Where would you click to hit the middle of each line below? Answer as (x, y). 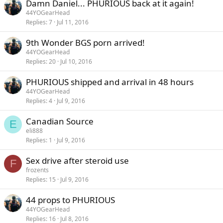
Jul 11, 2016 (73, 22)
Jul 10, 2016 (76, 62)
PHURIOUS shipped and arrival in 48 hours (110, 82)
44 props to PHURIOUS (70, 200)
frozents (37, 170)
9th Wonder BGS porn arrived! (85, 43)
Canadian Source (60, 121)
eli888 (34, 131)
